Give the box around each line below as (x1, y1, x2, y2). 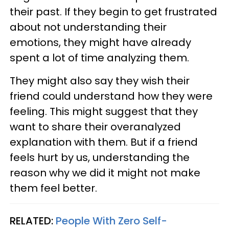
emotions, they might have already (10, 35, 191, 50)
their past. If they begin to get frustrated (10, 5, 217, 19)
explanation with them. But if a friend (10, 135, 198, 149)
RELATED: (10, 214, 56, 228)
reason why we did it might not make (10, 166, 200, 180)
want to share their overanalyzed (10, 120, 181, 134)
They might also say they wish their (10, 74, 190, 88)
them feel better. (10, 181, 97, 195)
